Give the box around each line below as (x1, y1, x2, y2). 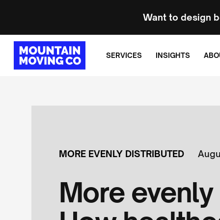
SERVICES (106, 51, 142, 59)
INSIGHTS (156, 51, 190, 59)
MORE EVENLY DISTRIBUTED (59, 148, 184, 159)
